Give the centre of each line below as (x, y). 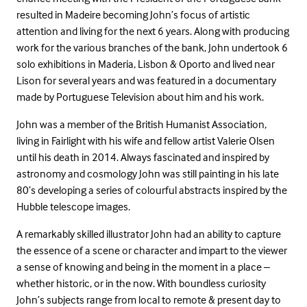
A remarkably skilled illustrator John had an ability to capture (149, 233)
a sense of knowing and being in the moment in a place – (143, 266)
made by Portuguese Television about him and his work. (140, 96)
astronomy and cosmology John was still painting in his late (148, 173)
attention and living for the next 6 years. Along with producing (153, 30)
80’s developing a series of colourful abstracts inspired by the (152, 189)
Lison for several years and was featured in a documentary (146, 80)
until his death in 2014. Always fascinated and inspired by (143, 157)
